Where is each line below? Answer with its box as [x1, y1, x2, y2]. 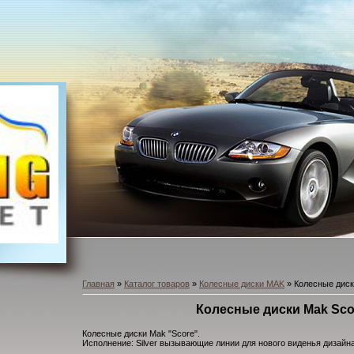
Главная [82, 279, 115, 288]
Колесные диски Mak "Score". [82, 329, 200, 339]
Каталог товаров [124, 279, 190, 288]
